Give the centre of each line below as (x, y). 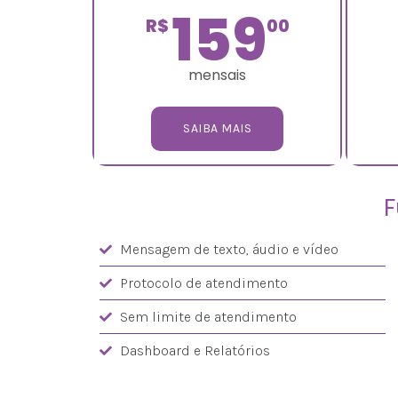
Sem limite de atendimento (208, 316)
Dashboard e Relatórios (195, 350)
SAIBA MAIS (217, 128)
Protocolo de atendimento (203, 283)
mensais (217, 75)
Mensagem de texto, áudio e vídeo (229, 249)
